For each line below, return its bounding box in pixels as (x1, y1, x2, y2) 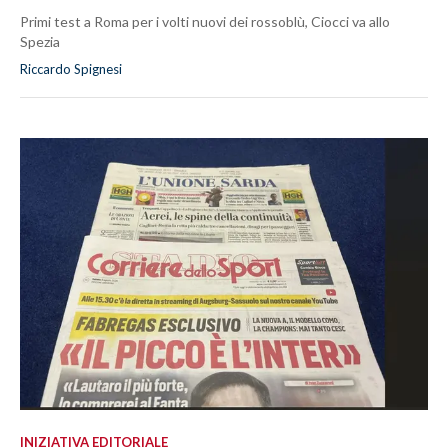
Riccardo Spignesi (20, 61, 122, 78)
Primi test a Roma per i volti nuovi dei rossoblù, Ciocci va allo (20, 13, 390, 31)
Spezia (20, 33, 60, 51)
